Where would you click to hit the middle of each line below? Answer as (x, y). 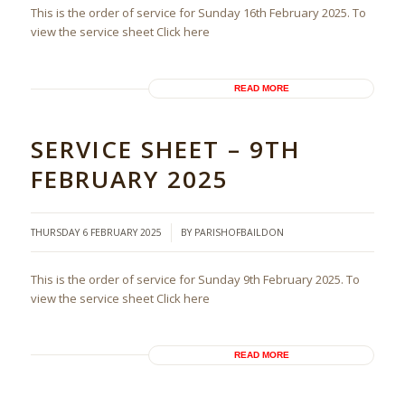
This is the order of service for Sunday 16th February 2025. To (198, 13)
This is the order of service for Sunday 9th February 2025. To (195, 279)
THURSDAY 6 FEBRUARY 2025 (96, 232)
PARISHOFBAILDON (239, 232)
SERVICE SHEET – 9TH (165, 150)
